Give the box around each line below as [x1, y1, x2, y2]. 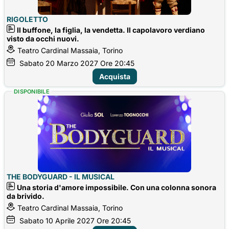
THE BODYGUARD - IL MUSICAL [7, 172, 114, 181]
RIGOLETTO [7, 14, 48, 24]
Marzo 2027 [57, 58, 98, 67]
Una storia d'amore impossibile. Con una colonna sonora [17, 182, 216, 192]
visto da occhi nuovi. [7, 34, 79, 43]
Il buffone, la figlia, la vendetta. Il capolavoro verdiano [17, 25, 205, 34]
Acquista [99, 72, 130, 81]
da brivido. [7, 191, 44, 200]
